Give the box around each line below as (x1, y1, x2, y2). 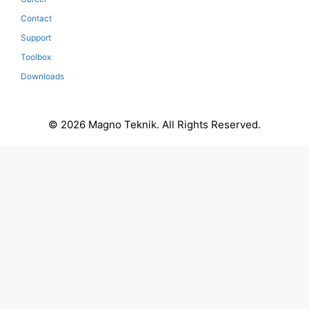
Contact (21, 13, 52, 23)
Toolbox (21, 52, 51, 62)
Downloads (21, 71, 64, 81)
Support (21, 32, 51, 43)
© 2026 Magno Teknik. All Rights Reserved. (48, 118, 261, 131)
